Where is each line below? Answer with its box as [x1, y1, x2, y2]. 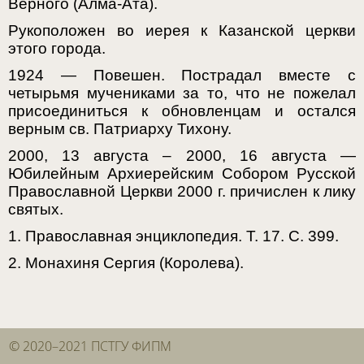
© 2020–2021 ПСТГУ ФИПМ [9, 337, 171, 355]
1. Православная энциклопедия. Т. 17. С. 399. [8, 227, 339, 245]
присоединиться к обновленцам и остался [8, 102, 356, 120]
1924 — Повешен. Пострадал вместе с [8, 67, 356, 84]
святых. [8, 201, 63, 219]
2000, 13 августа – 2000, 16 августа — [8, 147, 356, 165]
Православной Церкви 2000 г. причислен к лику [8, 183, 356, 201]
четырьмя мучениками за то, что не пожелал [8, 84, 356, 102]
